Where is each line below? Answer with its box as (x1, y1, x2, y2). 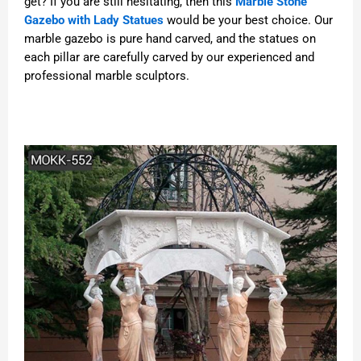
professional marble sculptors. (24, 68, 189, 83)
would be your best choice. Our (164, 12, 333, 27)
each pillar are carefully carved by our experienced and (24, 49, 314, 64)
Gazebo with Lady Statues (24, 12, 164, 27)
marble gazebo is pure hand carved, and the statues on (24, 31, 316, 46)
